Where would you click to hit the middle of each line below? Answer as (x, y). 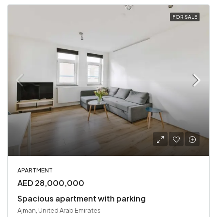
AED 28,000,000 (51, 183)
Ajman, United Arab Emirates (59, 210)
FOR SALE (185, 17)
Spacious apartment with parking (82, 198)
